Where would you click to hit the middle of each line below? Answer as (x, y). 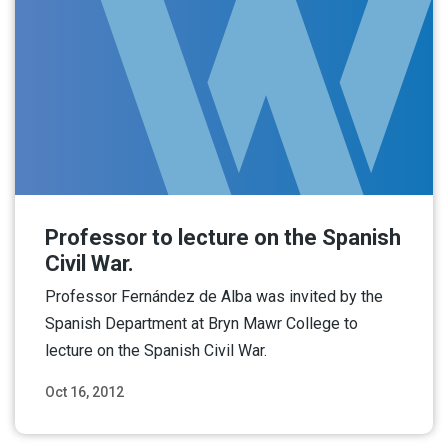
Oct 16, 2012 (84, 391)
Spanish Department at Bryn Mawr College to (201, 323)
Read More (368, 415)
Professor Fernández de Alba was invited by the (214, 296)
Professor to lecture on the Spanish (223, 237)
